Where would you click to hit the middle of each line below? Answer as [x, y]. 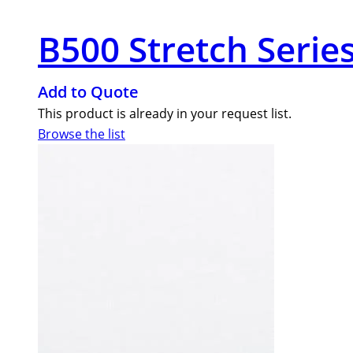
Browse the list [82, 134]
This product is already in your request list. [165, 113]
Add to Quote [88, 91]
